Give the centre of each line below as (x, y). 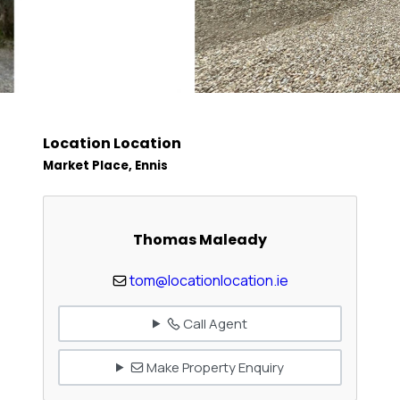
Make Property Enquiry (213, 367)
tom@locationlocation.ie (208, 281)
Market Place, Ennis (105, 166)
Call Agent (213, 323)
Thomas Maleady (200, 239)
